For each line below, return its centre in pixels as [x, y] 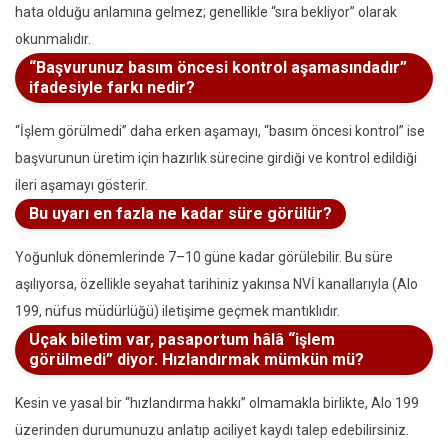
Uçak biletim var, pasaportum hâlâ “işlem [182, 339]
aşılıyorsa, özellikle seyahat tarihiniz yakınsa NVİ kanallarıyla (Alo [216, 284]
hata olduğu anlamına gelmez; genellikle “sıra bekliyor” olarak [206, 12]
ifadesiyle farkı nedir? [112, 87]
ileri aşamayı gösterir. [81, 185]
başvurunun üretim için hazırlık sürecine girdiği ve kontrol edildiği [216, 158]
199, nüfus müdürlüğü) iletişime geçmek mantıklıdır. [177, 311]
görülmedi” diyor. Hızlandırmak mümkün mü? [196, 359]
